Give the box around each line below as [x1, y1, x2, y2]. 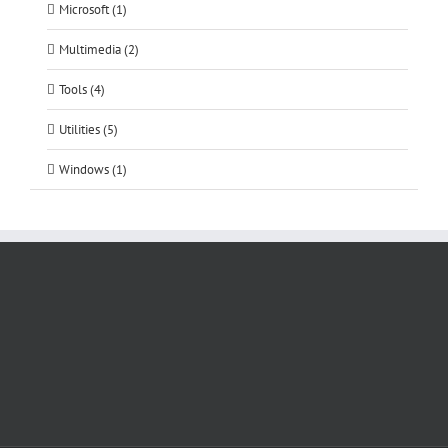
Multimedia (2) [59, 40, 139, 58]
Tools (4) [59, 80, 105, 98]
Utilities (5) [59, 120, 118, 138]
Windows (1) [59, 160, 127, 178]
